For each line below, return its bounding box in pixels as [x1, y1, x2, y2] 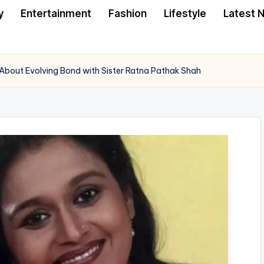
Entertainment [21, 7, 91, 19]
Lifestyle [164, 7, 206, 19]
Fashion [108, 7, 147, 19]
